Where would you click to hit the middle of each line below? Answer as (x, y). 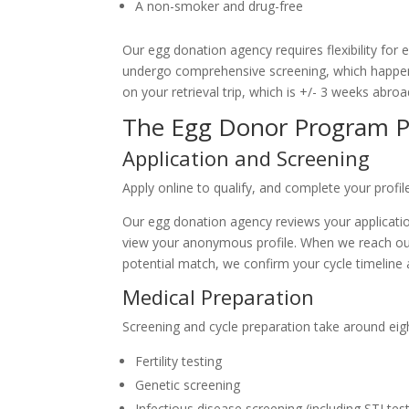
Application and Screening (246, 158)
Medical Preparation (219, 297)
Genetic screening (188, 385)
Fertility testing (179, 362)
